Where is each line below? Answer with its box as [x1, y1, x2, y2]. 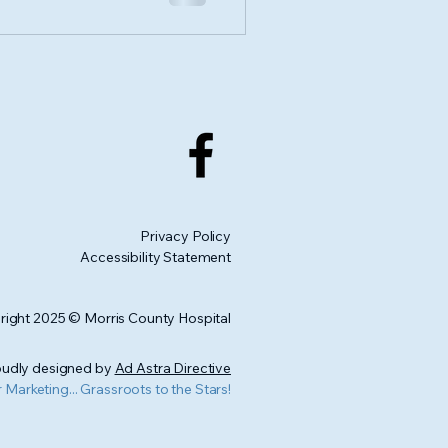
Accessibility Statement [80, 248, 231, 266]
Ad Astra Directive [114, 359, 231, 377]
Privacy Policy [139, 227, 231, 245]
